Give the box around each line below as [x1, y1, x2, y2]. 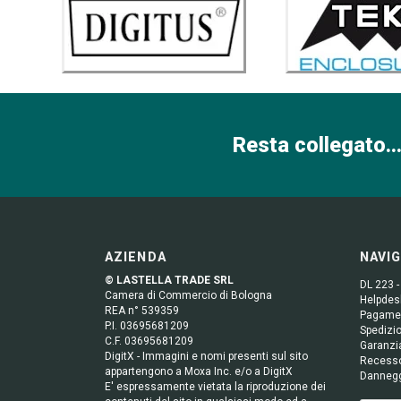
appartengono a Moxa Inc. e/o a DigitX [105, 364, 293, 378]
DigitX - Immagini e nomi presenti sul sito [105, 349, 308, 363]
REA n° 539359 [105, 303, 179, 317]
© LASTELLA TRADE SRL [105, 273, 234, 286]
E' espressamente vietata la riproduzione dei [105, 380, 326, 393]
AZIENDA [105, 249, 166, 264]
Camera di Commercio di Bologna [105, 288, 272, 302]
